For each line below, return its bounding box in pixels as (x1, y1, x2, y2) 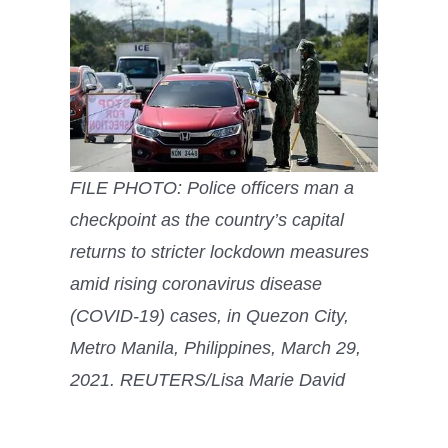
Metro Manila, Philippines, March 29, (70, 337, 361, 358)
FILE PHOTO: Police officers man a (70, 177, 354, 198)
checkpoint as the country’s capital (70, 209, 344, 230)
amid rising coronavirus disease (70, 273, 322, 294)
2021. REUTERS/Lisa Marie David (70, 369, 345, 390)
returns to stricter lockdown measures (70, 241, 369, 262)
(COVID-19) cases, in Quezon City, (70, 305, 349, 326)
